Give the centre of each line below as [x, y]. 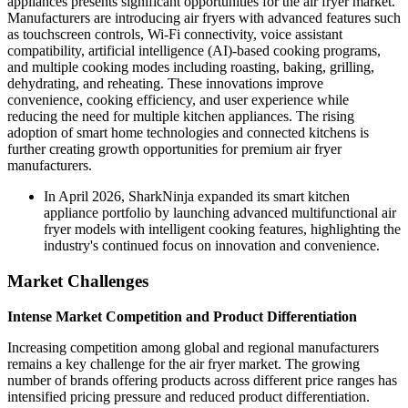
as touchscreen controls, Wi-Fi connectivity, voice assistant [175, 35]
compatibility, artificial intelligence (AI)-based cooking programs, [194, 51]
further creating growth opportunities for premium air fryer [174, 149]
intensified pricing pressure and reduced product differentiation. [189, 396]
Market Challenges [78, 280]
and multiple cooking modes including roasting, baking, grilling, [191, 67]
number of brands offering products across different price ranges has [202, 380]
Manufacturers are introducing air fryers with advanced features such [204, 18]
